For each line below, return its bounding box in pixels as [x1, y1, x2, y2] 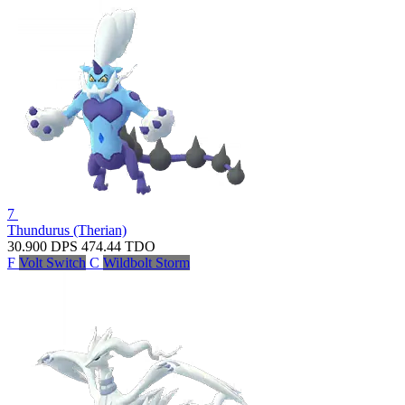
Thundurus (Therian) [7, 221, 127, 238]
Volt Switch [19, 254, 86, 270]
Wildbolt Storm [103, 254, 190, 270]
